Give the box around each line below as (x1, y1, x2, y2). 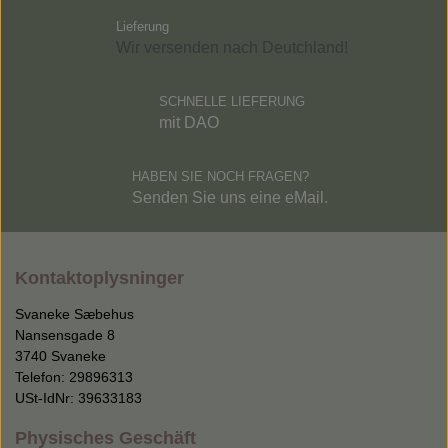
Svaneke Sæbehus (15, 306, 134, 323)
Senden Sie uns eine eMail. (132, 189, 332, 207)
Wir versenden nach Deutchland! (116, 39, 348, 57)
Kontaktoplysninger (15, 268, 184, 289)
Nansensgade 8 (15, 327, 115, 344)
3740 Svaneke (15, 348, 106, 365)
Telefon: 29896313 (15, 369, 133, 386)
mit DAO (159, 114, 219, 132)
